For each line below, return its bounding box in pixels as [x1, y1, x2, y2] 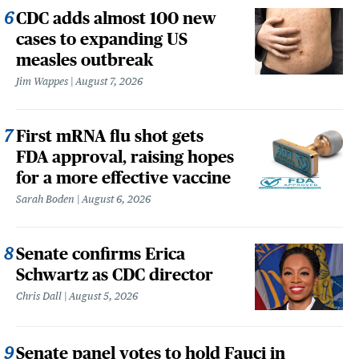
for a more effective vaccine [16, 168, 231, 187]
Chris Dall [16, 290, 62, 302]
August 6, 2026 [82, 193, 151, 205]
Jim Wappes [16, 75, 68, 87]
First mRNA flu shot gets [16, 127, 204, 145]
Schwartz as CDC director [16, 265, 213, 284]
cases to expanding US [16, 30, 188, 48]
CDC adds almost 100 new [16, 9, 216, 27]
